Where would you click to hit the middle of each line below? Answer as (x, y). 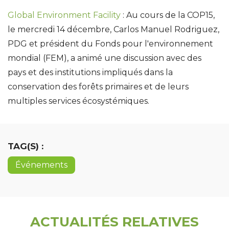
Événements (41, 165)
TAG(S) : (26, 146)
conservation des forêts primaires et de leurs (98, 87)
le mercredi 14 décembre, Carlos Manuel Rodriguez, (113, 30)
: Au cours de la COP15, (168, 15)
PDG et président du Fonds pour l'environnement (110, 44)
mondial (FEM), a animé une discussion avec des (105, 58)
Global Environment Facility (64, 15)
